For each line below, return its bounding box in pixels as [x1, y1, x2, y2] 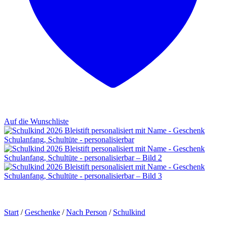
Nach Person [66, 208, 107, 216]
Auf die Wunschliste [4, 117, 69, 126]
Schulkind [113, 208, 145, 216]
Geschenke [25, 208, 60, 216]
